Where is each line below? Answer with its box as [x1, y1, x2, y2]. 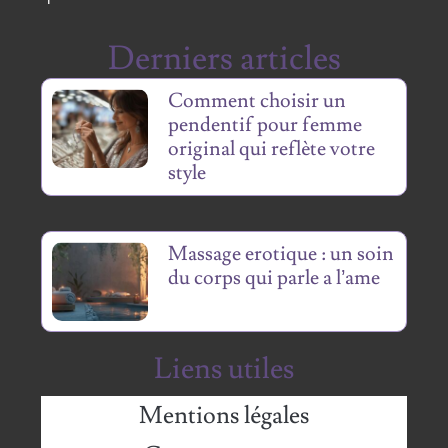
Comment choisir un [168, 88, 347, 115]
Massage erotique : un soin [168, 241, 395, 268]
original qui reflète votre [168, 136, 376, 163]
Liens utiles [154, 350, 294, 389]
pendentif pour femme [168, 112, 363, 139]
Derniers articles [107, 37, 341, 81]
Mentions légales [139, 400, 309, 432]
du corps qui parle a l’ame [168, 265, 381, 292]
